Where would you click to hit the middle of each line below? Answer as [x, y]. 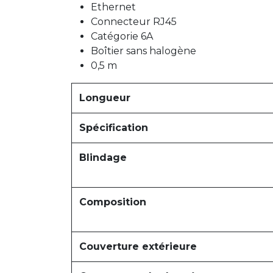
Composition [113, 202]
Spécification [114, 128]
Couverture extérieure [138, 246]
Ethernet [113, 7]
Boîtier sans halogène [144, 51]
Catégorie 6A [122, 36]
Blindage [103, 158]
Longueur [105, 98]
